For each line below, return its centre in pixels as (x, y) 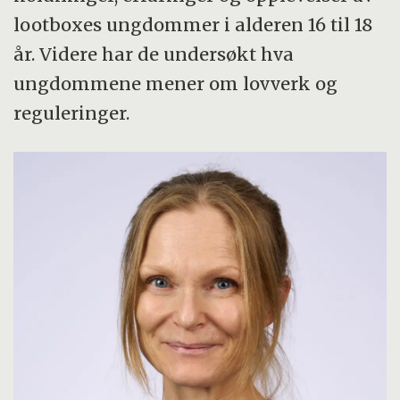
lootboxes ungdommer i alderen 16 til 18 (193, 25)
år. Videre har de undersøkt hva (154, 54)
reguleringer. (74, 113)
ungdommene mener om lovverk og (176, 84)
